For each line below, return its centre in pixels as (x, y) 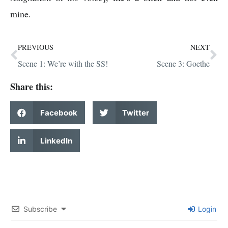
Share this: (32, 87)
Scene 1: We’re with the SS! (63, 64)
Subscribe (40, 209)
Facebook (59, 112)
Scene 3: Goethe (183, 64)
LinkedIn (56, 140)
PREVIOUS (36, 47)
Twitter (136, 112)
